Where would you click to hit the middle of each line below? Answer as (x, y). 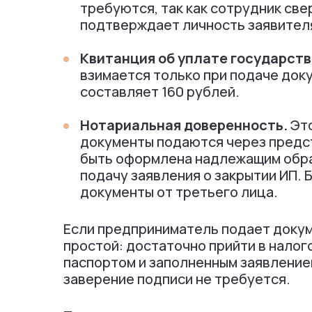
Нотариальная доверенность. (184, 125)
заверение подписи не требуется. (177, 279)
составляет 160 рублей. (160, 92)
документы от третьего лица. (179, 192)
